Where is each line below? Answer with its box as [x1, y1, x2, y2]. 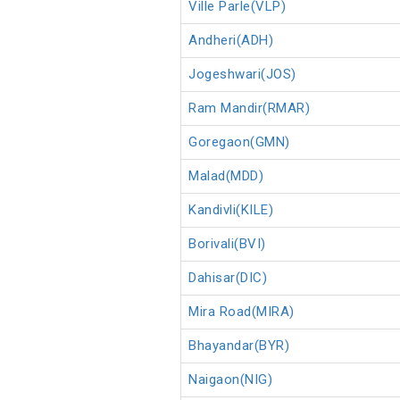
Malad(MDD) [188, 168, 263, 185]
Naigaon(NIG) [188, 371, 272, 388]
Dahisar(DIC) [188, 270, 267, 287]
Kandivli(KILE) [188, 202, 273, 219]
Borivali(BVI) [188, 236, 266, 253]
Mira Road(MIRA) [188, 304, 295, 321]
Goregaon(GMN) [188, 134, 290, 151]
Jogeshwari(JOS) [188, 66, 296, 83]
